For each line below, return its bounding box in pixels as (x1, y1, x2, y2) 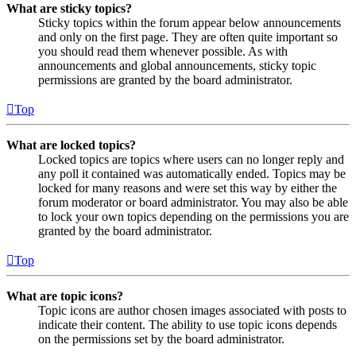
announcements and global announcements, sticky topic (38, 58, 316, 72)
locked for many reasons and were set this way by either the (38, 180, 337, 195)
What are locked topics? (6, 137, 136, 152)
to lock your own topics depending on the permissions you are (38, 209, 349, 223)
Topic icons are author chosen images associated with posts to (38, 303, 346, 317)
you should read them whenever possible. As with (38, 44, 288, 58)
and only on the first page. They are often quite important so (38, 29, 338, 44)
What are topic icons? (6, 288, 123, 303)
